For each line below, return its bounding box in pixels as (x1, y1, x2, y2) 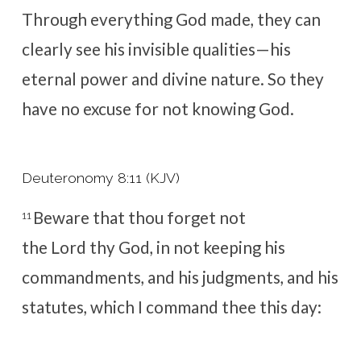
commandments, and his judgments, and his (21, 267, 338, 287)
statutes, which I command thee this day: (21, 297, 322, 317)
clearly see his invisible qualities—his (21, 39, 291, 60)
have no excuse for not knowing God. (21, 99, 294, 119)
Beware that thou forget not (32, 207, 246, 227)
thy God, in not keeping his (85, 237, 285, 257)
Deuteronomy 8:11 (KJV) (21, 168, 180, 186)
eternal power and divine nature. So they (21, 69, 324, 89)
